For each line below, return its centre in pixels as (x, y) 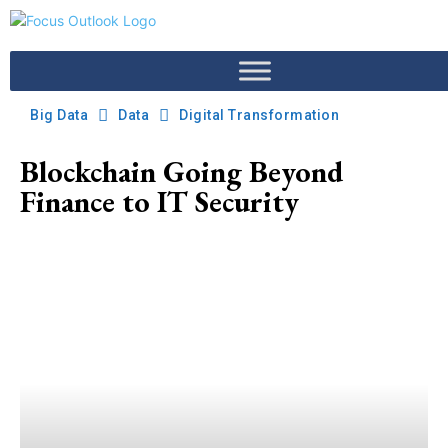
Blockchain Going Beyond (181, 171)
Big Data (59, 115)
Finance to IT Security (159, 201)
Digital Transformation (259, 115)
